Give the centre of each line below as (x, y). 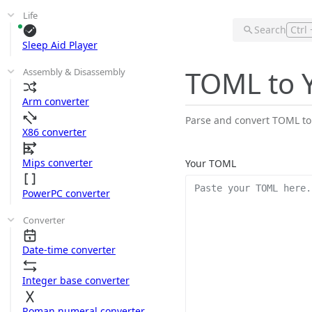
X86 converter (54, 132)
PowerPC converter (66, 193)
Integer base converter (76, 280)
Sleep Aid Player (60, 45)
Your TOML (211, 163)
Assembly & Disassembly (75, 72)
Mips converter (57, 163)
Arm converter (56, 101)
